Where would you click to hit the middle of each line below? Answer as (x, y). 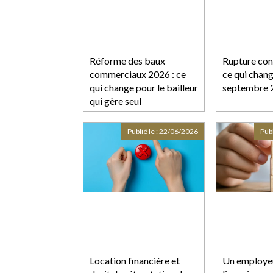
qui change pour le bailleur (144, 87)
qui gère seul (115, 101)
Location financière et (135, 260)
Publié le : (143, 131)
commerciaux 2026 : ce (138, 74)
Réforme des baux (127, 60)
